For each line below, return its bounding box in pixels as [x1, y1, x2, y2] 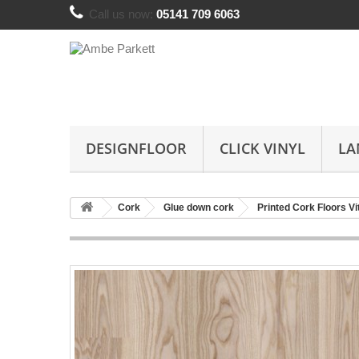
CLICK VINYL [220, 139, 305, 158]
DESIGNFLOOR [86, 139, 187, 158]
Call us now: [89, 7, 156, 21]
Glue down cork [163, 202, 234, 213]
